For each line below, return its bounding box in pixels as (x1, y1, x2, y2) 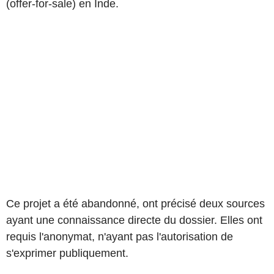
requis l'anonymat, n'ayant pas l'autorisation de (6, 230, 233, 243)
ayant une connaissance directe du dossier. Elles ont (6, 213, 262, 226)
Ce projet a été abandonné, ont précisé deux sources (6, 197, 265, 210)
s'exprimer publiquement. (6, 246, 128, 259)
